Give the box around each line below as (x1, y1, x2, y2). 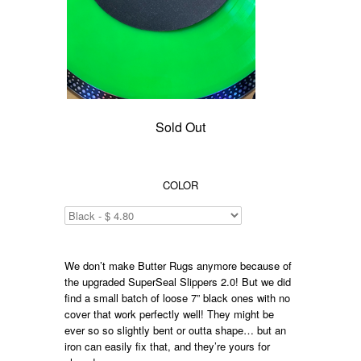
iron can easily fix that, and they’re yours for (64, 338, 271, 355)
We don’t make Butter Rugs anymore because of (64, 258, 293, 274)
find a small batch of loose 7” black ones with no (64, 290, 291, 306)
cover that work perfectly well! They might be (64, 306, 275, 322)
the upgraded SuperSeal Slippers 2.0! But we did (64, 274, 292, 290)
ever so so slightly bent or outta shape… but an (64, 322, 287, 338)
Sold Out (155, 118, 205, 137)
